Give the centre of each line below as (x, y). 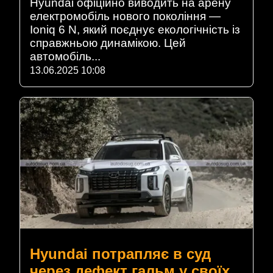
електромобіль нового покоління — (125, 16)
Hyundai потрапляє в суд (120, 253)
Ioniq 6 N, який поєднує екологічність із (135, 30)
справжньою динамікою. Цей (108, 43)
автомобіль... (65, 57)
